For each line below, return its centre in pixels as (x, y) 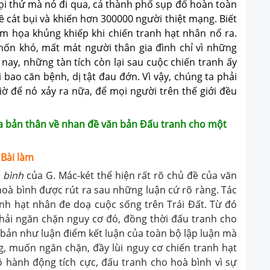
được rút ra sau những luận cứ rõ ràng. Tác (138, 190)
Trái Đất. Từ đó (202, 205)
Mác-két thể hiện (98, 176)
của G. (42, 176)
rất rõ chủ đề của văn (187, 176)
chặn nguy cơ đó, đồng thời (106, 219)
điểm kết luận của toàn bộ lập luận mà (150, 234)
